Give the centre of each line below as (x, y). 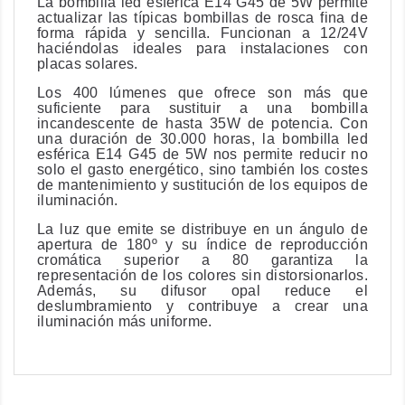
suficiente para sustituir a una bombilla (202, 108)
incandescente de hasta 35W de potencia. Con (202, 124)
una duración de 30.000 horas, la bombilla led (202, 139)
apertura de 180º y (110, 245)
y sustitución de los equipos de (262, 185)
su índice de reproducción (275, 245)
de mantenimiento (97, 185)
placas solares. (88, 64)
